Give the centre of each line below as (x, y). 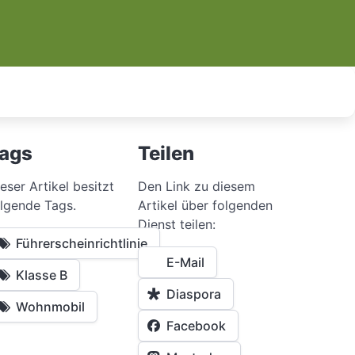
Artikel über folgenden (205, 205)
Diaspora (193, 294)
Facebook (196, 325)
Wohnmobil (50, 306)
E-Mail (185, 262)
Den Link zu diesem (196, 186)
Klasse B (41, 275)
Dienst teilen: (176, 224)
